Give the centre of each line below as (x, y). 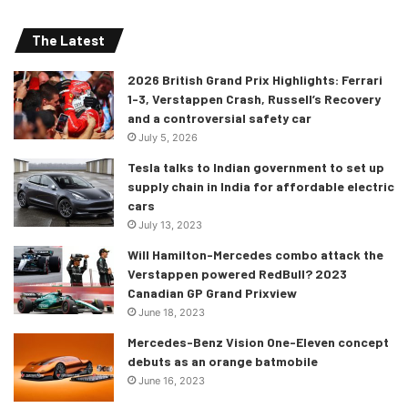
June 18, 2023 (172, 312)
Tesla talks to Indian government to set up (256, 167)
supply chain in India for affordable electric (261, 186)
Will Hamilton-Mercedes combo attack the (255, 254)
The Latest (68, 40)
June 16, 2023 (172, 380)
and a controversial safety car (219, 117)
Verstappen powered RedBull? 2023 (237, 273)
